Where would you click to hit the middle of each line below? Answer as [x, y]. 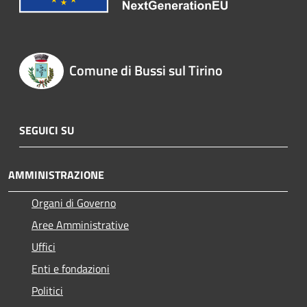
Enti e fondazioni [71, 269]
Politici [47, 291]
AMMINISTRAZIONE [56, 175]
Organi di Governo [74, 203]
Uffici [44, 247]
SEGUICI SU [47, 131]
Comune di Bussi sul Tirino [146, 70]
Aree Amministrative [80, 225]
